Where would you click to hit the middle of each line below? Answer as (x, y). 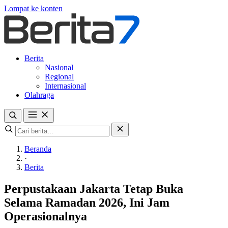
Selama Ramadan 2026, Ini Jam (87, 202)
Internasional (65, 86)
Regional (59, 77)
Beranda (38, 149)
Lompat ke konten (33, 8)
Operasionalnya (46, 216)
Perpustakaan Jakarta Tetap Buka (94, 189)
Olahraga (39, 95)
